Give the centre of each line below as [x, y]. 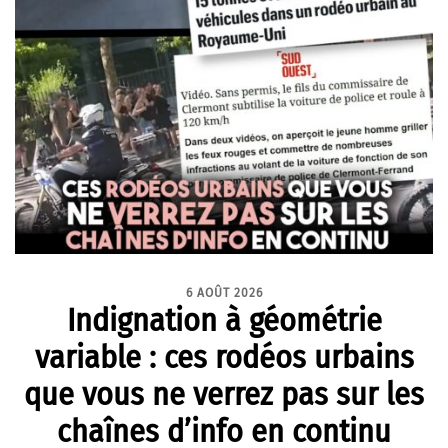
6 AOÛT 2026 [224, 292]
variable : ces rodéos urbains [224, 356]
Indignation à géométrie [224, 319]
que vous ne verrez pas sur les [224, 393]
